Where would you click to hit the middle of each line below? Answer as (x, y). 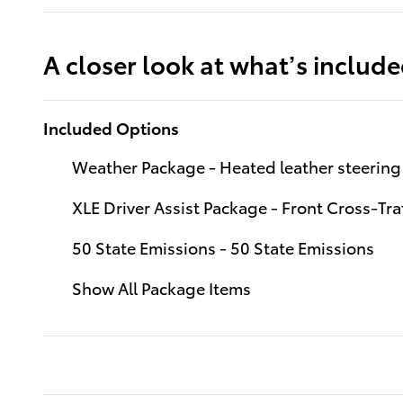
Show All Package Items (161, 287)
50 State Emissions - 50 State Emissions (223, 246)
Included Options (111, 127)
